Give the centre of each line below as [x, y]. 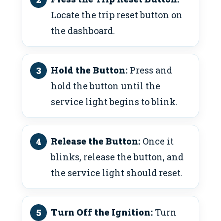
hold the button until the [106, 86]
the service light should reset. [117, 173]
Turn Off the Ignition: [102, 212]
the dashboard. [83, 31]
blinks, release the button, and [117, 157]
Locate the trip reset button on [117, 15]
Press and [150, 70]
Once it [157, 141]
